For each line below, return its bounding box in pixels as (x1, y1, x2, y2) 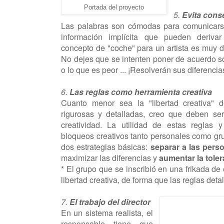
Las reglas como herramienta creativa (69, 85, 212, 97)
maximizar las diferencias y (61, 151, 159, 163)
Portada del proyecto (84, 3, 144, 11)
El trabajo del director (69, 195, 150, 207)
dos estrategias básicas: (61, 140, 150, 152)
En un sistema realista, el (61, 206, 153, 218)
